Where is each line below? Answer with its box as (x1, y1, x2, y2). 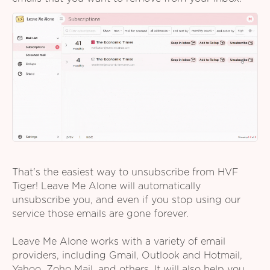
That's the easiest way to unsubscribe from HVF (12, 167, 239, 177)
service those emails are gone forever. (12, 209, 189, 219)
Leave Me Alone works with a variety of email (12, 236, 225, 246)
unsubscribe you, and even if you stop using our (12, 195, 240, 205)
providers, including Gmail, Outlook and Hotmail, (12, 250, 242, 260)
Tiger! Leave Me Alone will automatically (12, 181, 201, 191)
